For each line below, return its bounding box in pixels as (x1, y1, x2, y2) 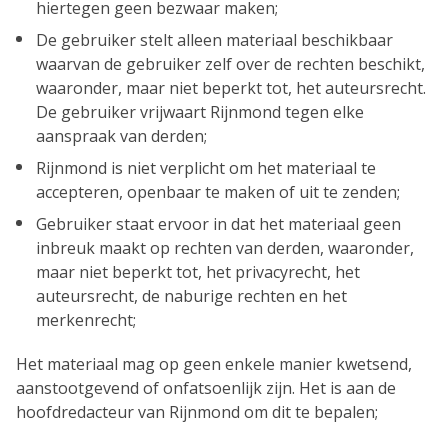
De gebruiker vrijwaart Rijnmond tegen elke (36, 101, 364, 123)
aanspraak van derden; (36, 125, 207, 147)
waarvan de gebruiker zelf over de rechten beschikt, (36, 53, 425, 75)
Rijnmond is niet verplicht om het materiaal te (36, 157, 376, 179)
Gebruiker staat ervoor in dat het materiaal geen (36, 213, 401, 235)
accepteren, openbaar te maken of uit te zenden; (36, 181, 400, 203)
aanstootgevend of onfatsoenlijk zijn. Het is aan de (16, 377, 396, 399)
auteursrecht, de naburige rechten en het (36, 285, 347, 307)
